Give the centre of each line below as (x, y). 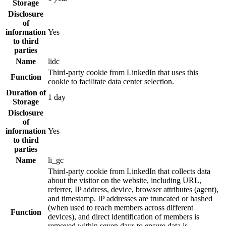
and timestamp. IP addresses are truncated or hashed (130, 199)
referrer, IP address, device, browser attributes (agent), (133, 190)
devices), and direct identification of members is (124, 217)
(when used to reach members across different (121, 208)
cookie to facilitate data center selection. (111, 82)
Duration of (26, 93)
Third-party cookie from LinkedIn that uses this (123, 73)
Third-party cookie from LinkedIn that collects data (129, 172)
